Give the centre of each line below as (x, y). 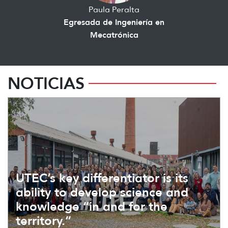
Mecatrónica (114, 34)
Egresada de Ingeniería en (114, 22)
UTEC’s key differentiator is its (102, 178)
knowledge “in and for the (92, 206)
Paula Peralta (114, 9)
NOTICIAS (46, 83)
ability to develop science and (102, 192)
